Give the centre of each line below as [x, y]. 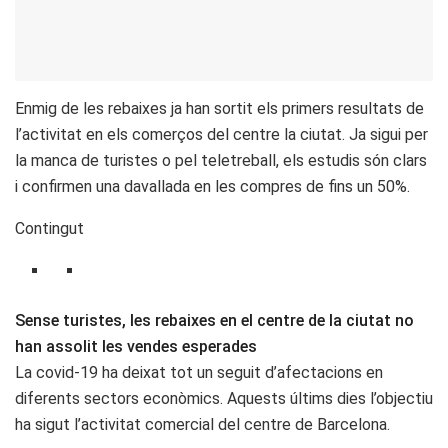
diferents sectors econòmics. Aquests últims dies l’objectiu [224, 399]
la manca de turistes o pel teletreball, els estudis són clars [221, 161]
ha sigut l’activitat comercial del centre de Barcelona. [202, 425]
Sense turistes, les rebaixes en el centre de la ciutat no [214, 321]
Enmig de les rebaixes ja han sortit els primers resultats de [219, 109]
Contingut [49, 229]
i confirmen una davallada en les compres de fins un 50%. [212, 187]
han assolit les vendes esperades [136, 347]
